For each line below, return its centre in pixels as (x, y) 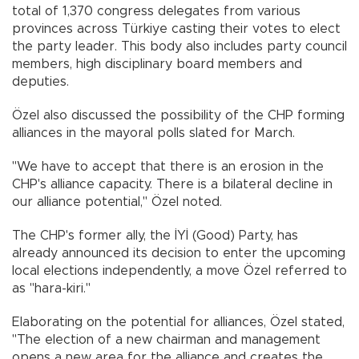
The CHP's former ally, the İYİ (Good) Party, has (155, 235)
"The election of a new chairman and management (166, 339)
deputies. (40, 81)
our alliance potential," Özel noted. (117, 202)
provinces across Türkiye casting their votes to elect (176, 28)
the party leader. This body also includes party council (179, 46)
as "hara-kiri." (51, 288)
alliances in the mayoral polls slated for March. (153, 133)
